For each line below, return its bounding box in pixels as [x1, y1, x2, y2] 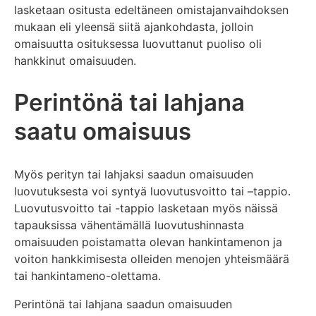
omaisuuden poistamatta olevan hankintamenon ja [14, 234, 282, 249]
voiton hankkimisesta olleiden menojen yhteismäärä [14, 251, 289, 266]
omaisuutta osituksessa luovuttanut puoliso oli [14, 37, 262, 51]
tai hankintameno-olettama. [14, 268, 161, 283]
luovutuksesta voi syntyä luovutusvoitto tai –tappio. [14, 183, 291, 198]
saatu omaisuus [14, 117, 191, 146]
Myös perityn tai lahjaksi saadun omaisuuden [14, 166, 253, 181]
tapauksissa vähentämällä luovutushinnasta [14, 217, 244, 232]
